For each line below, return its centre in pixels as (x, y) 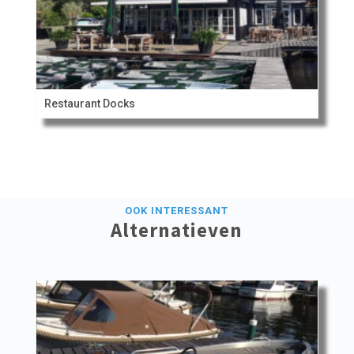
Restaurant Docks (89, 103)
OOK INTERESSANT (177, 210)
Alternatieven (177, 230)
